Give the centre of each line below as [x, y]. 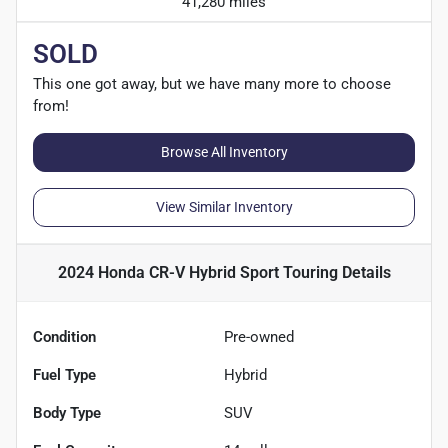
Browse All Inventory [224, 151]
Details [364, 272]
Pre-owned [259, 336]
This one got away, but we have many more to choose [212, 83]
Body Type [67, 412]
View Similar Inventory [224, 206]
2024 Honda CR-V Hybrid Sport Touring [197, 272]
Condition [64, 336]
